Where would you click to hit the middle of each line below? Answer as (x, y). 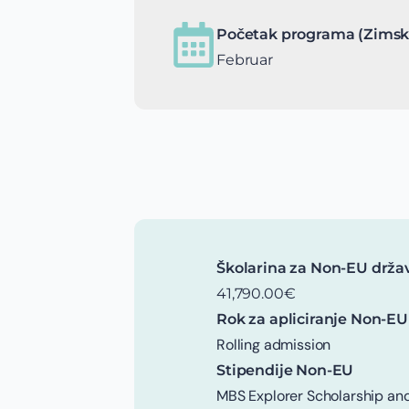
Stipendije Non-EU (285, 370)
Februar (245, 60)
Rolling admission (274, 345)
